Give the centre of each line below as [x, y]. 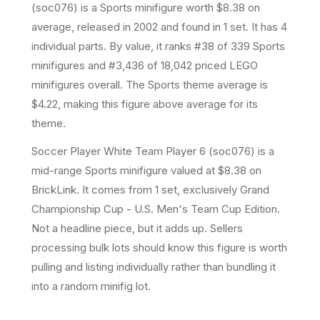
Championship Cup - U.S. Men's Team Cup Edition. [156, 209]
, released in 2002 [115, 26]
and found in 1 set [202, 26]
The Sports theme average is [195, 84]
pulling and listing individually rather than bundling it [154, 266]
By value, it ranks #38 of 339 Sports [196, 46]
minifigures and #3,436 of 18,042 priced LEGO [145, 65]
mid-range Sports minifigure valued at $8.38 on [146, 170]
